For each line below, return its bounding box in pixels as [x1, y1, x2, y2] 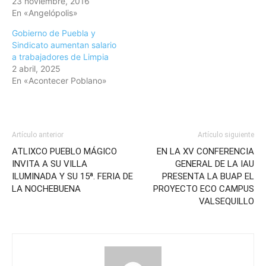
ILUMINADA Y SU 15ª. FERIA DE [12, 171, 133, 182]
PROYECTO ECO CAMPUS [153, 183, 254, 195]
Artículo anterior [12, 131, 64, 140]
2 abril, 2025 [12, 64, 61, 74]
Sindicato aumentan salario [12, 40, 116, 50]
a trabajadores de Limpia [12, 52, 109, 62]
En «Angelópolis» [12, 8, 78, 18]
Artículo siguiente [198, 131, 254, 140]
